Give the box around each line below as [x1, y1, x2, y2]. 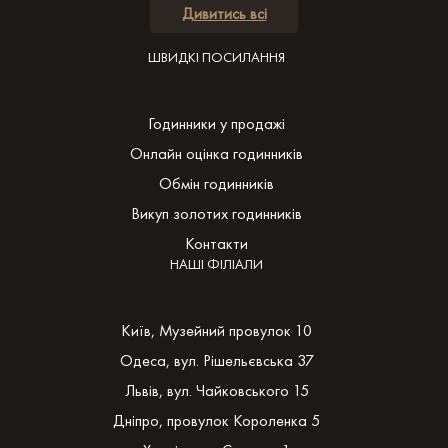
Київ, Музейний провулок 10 [121, 319, 312, 341]
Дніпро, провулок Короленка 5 [113, 409, 320, 431]
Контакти [185, 232, 248, 254]
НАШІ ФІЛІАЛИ [170, 254, 263, 273]
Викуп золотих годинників [131, 202, 302, 224]
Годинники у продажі [148, 112, 285, 134]
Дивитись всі [181, 2, 267, 24]
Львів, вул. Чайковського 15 [124, 379, 309, 401]
